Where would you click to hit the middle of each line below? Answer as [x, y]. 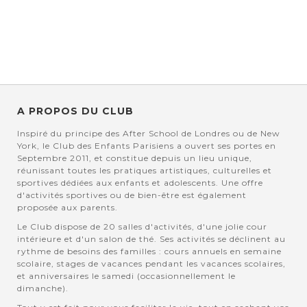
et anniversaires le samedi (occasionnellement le [126, 276]
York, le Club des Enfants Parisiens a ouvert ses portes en [147, 146]
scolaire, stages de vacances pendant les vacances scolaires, [151, 264]
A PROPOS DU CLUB [75, 111]
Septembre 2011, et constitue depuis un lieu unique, [135, 158]
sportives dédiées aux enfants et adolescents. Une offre [140, 183]
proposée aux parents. [67, 208]
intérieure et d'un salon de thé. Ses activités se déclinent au [151, 239]
